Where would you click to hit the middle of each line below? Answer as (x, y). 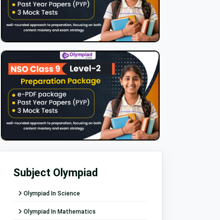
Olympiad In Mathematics (59, 211)
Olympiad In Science (51, 194)
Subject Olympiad (55, 173)
